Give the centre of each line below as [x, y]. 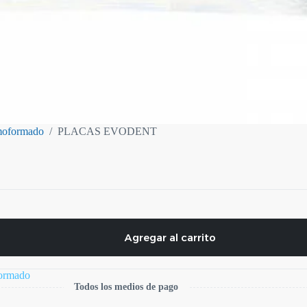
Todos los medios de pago [126, 287]
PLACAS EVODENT [107, 131]
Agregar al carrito [171, 238]
